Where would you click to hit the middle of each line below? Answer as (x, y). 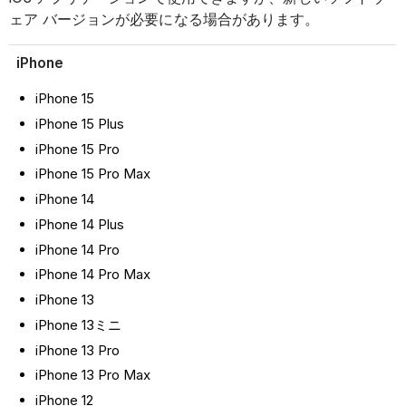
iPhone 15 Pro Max (92, 174)
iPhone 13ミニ (78, 324)
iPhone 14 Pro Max (92, 275)
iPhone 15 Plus (79, 123)
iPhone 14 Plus (79, 224)
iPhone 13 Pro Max (92, 375)
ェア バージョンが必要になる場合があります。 (164, 19)
